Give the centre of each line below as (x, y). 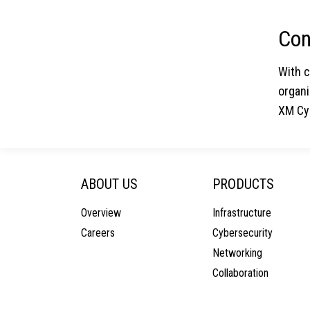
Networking (237, 253)
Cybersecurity (243, 233)
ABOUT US (109, 184)
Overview (101, 213)
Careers (98, 233)
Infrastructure (242, 213)
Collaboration (240, 273)
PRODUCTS (243, 184)
